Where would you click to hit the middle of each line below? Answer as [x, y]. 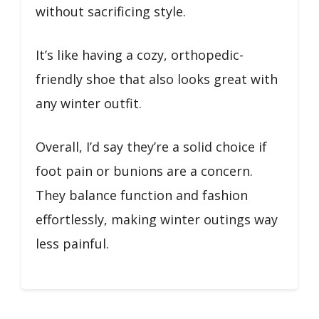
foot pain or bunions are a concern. [144, 171]
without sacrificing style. [111, 11]
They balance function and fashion [142, 195]
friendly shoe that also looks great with [157, 79]
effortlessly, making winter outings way [157, 219]
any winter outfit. [89, 103]
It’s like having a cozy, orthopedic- [140, 54]
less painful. [72, 243]
